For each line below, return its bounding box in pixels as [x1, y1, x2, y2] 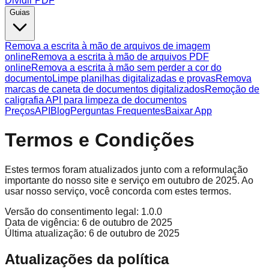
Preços [5, 106, 35, 116]
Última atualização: [5, 228, 86, 238]
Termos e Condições [5, 129, 195, 151]
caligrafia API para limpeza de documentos [5, 95, 187, 105]
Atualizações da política [5, 250, 169, 267]
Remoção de [205, 84, 259, 94]
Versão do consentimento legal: [5, 206, 139, 217]
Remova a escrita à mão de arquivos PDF [31, 52, 209, 62]
